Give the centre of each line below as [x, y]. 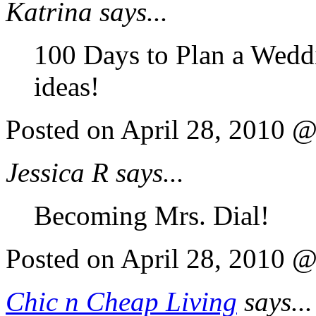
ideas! [67, 86]
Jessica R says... [95, 172]
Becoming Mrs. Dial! [152, 215]
